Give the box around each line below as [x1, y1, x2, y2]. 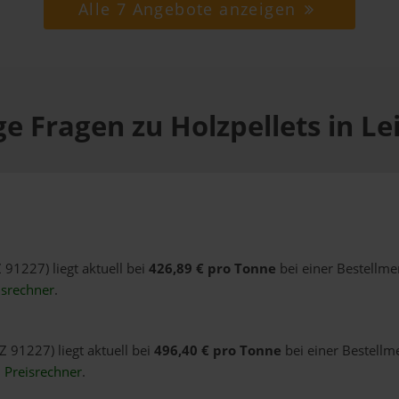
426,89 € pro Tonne [148, 259, 276, 279]
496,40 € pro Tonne [153, 341, 281, 361]
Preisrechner [4, 362, 82, 382]
